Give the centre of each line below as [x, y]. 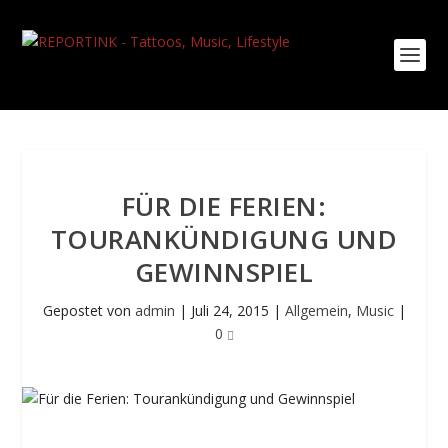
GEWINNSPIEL [224, 272]
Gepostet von [88, 310]
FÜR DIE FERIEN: [224, 206]
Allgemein [316, 310]
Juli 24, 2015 [229, 310]
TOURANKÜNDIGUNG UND [224, 239]
